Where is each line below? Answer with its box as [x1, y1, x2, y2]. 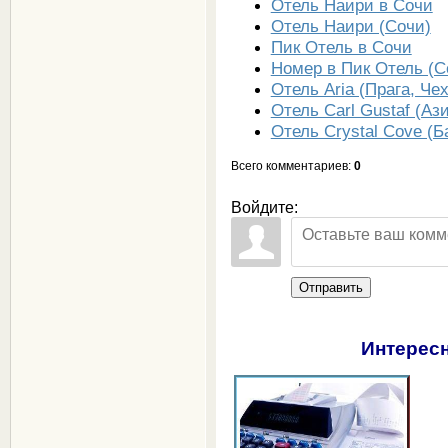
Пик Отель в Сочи [270, 36, 412, 57]
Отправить [298, 279, 363, 295]
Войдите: [230, 198, 298, 216]
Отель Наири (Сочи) [270, 15, 431, 36]
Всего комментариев [230, 158, 348, 173]
